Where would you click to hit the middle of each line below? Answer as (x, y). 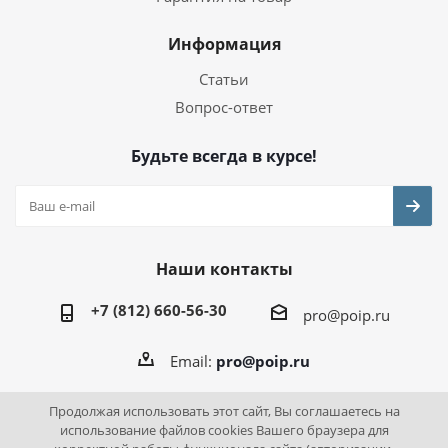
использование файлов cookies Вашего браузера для (224, 430)
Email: (193, 360)
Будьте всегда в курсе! (224, 156)
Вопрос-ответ (224, 107)
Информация (224, 44)
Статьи (224, 79)
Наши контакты (224, 269)
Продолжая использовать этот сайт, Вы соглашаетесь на (224, 411)
